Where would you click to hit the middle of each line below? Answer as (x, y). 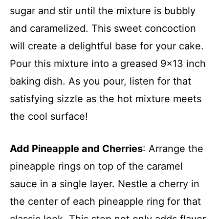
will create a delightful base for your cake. (107, 46)
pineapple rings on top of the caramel (96, 166)
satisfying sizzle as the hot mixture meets (106, 99)
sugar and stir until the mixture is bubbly (103, 11)
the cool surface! (49, 116)
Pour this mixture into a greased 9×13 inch (108, 63)
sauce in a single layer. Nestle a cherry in (105, 184)
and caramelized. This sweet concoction (103, 28)
